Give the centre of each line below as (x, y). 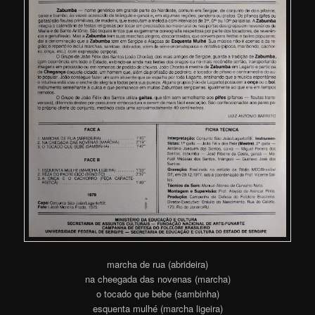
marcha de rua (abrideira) (157, 264)
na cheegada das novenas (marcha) (157, 278)
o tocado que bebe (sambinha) (157, 293)
